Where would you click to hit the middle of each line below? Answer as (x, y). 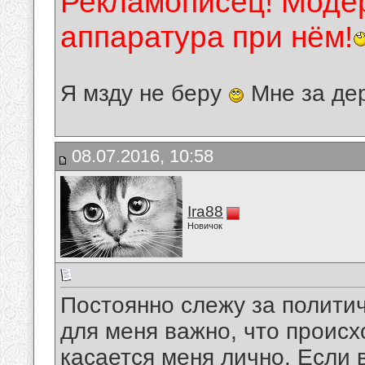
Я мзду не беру (144, 94)
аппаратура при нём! (207, 37)
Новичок (205, 226)
